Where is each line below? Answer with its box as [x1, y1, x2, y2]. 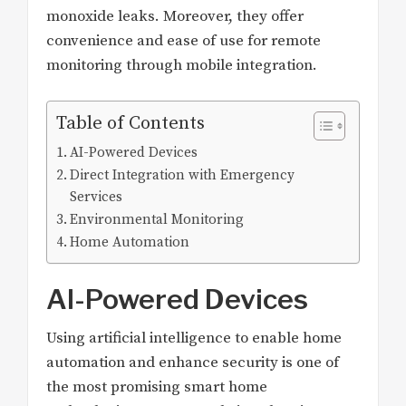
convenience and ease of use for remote [46, 30, 321, 51]
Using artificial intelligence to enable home [46, 328, 342, 349]
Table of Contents [56, 111, 205, 136]
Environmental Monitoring [70, 211, 245, 229]
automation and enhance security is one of [46, 353, 339, 373]
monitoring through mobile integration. [46, 54, 317, 75]
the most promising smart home [46, 377, 267, 398]
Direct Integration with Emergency [70, 167, 295, 185]
